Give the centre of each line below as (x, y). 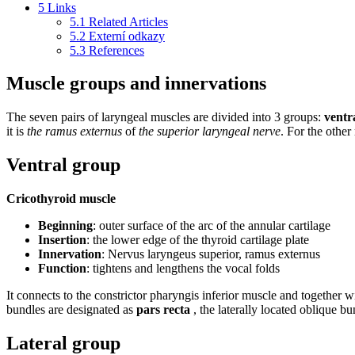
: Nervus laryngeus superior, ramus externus (211, 254)
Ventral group (63, 165)
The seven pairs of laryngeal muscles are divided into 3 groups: (165, 117)
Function (62, 269)
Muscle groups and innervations (136, 84)
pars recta (163, 310)
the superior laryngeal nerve (210, 132)
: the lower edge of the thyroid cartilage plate (198, 240)
